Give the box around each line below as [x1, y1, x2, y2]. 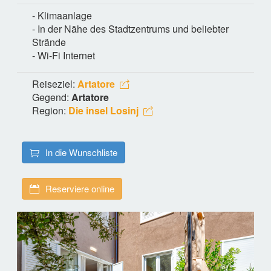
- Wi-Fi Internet [32, 48, 95, 62]
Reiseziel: [32, 76, 77, 91]
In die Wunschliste [45, 145, 117, 158]
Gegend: [32, 90, 71, 104]
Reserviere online [45, 181, 114, 195]
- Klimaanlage [32, 8, 92, 22]
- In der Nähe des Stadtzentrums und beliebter [32, 21, 229, 36]
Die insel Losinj [68, 103, 139, 117]
